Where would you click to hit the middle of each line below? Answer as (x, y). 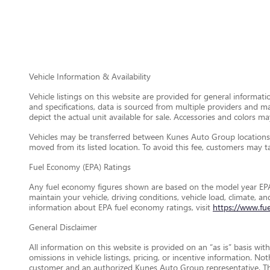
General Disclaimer (63, 227)
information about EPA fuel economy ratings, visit (121, 207)
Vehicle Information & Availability (90, 76)
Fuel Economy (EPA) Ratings (80, 167)
